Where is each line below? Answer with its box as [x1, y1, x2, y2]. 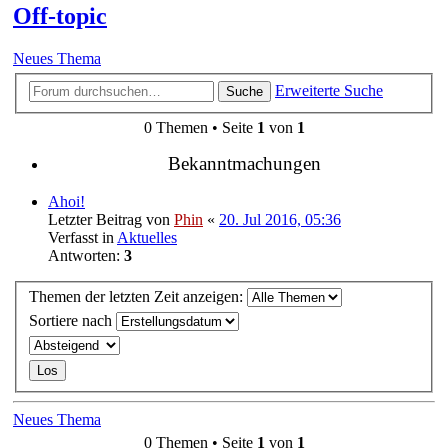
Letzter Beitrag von [48, 210, 174, 228]
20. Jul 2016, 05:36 [219, 210, 341, 228]
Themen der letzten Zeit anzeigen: [29, 288, 247, 306]
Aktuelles [117, 228, 177, 246]
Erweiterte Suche [275, 81, 383, 99]
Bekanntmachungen [167, 152, 321, 174]
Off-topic [13, 3, 107, 30]
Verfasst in [48, 228, 117, 246]
